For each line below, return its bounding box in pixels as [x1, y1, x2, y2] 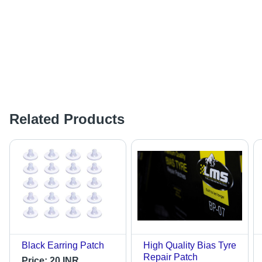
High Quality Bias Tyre [143, 240, 237, 251]
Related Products [9, 111, 125, 127]
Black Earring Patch [22, 240, 104, 251]
